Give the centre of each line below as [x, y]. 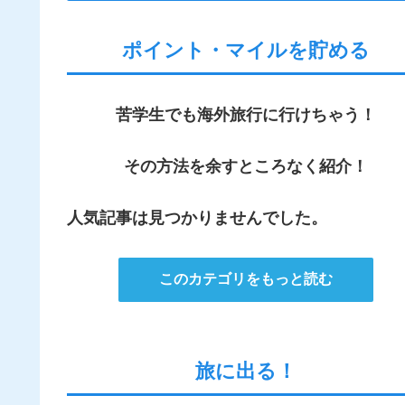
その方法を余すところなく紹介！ [246, 167]
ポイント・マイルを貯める [246, 51]
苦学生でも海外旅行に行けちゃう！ [246, 115]
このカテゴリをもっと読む [246, 278]
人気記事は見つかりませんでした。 [197, 218]
